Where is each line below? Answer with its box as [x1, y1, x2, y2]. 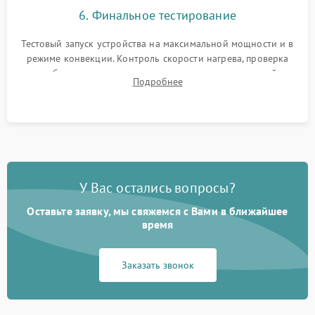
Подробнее [132, 75, 183, 89]
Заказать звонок [121, 259, 194, 272]
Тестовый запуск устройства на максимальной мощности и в [21, 37, 294, 51]
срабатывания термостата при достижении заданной [37, 67, 278, 80]
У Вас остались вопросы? [79, 179, 236, 198]
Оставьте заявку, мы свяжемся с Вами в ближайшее [27, 204, 288, 219]
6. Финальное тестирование [79, 7, 236, 24]
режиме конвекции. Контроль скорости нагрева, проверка [26, 52, 289, 65]
